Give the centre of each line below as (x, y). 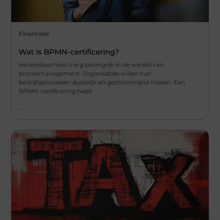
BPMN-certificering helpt (56, 91)
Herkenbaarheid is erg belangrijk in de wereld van (91, 65)
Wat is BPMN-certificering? (69, 52)
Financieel (34, 34)
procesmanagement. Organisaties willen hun (85, 74)
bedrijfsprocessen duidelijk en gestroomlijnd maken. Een (102, 82)
